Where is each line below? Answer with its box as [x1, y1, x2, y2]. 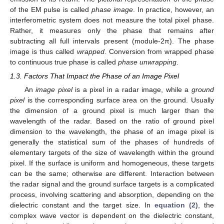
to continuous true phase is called [10, 57, 118, 66]
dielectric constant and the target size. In [10, 200, 154, 209]
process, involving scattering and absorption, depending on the [10, 190, 214, 198]
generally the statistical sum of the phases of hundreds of [10, 137, 214, 146]
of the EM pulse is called [10, 5, 91, 13]
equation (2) [154, 200, 198, 209]
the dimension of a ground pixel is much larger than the [10, 106, 214, 114]
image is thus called [10, 47, 77, 55]
